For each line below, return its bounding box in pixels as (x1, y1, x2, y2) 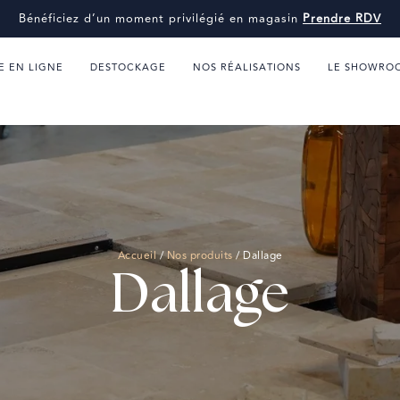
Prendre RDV (303, 10, 381, 28)
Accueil (117, 247, 156, 264)
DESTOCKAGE (90, 60, 167, 75)
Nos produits (166, 247, 233, 264)
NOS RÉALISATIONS (193, 60, 302, 75)
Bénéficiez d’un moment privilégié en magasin (19, 10, 303, 28)
